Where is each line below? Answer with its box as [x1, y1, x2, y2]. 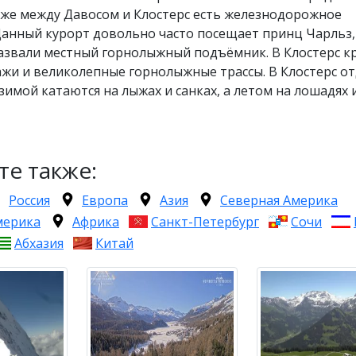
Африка [72, 212, 119, 230]
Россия [9, 191, 50, 209]
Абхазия [14, 234, 64, 252]
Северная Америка [220, 191, 338, 209]
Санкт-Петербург [151, 212, 259, 230]
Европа [82, 191, 128, 209]
